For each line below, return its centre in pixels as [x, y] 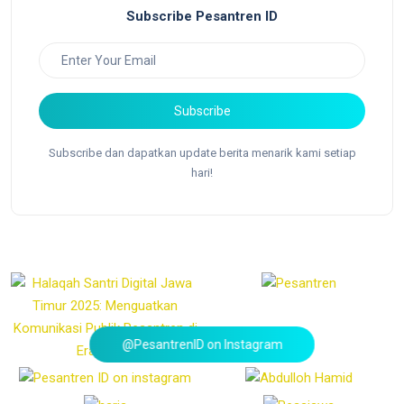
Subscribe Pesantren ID [202, 17]
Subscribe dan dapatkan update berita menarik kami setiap [202, 153]
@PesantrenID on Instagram [202, 344]
